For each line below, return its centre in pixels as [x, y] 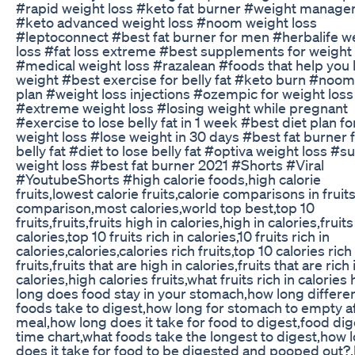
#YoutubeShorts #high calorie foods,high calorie [168, 179]
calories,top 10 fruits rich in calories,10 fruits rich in [173, 236]
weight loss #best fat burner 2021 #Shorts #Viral [170, 164]
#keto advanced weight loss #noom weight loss [166, 22]
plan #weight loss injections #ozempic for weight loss [185, 93]
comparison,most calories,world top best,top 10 [165, 207]
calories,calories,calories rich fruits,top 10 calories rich [184, 250]
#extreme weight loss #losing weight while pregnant [182, 107]
